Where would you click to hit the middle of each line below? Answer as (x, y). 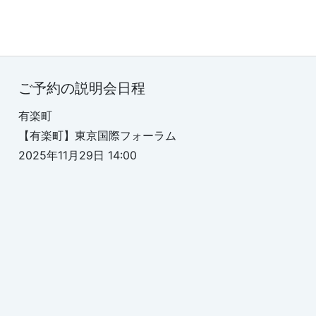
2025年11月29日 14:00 (78, 155)
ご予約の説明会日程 (82, 88)
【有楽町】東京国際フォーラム (97, 135)
